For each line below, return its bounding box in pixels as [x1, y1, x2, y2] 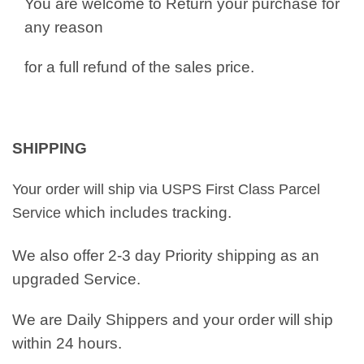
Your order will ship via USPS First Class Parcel [12, 180, 320, 197]
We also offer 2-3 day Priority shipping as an [12, 247, 319, 265]
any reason [24, 18, 107, 36]
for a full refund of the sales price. [24, 58, 254, 76]
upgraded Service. [12, 271, 141, 288]
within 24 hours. [12, 334, 122, 352]
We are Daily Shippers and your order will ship [12, 310, 333, 328]
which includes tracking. [65, 203, 232, 221]
